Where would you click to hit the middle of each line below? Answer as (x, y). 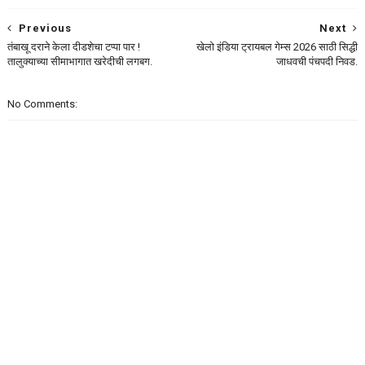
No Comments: (42, 104)
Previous (45, 28)
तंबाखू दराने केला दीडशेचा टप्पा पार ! (73, 47)
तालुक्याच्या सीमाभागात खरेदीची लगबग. (79, 62)
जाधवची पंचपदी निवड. (317, 62)
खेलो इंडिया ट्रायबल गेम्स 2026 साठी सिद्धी (277, 47)
